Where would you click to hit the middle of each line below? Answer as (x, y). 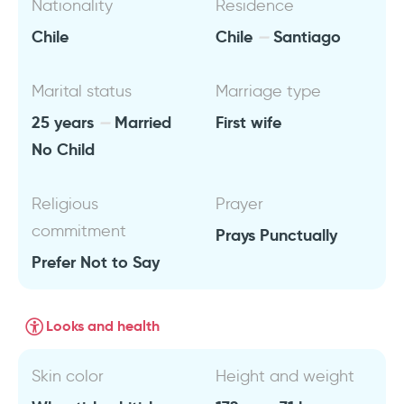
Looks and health (103, 326)
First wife (248, 122)
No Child (63, 149)
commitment (79, 231)
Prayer (239, 204)
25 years (65, 122)
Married (141, 122)
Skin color (68, 376)
